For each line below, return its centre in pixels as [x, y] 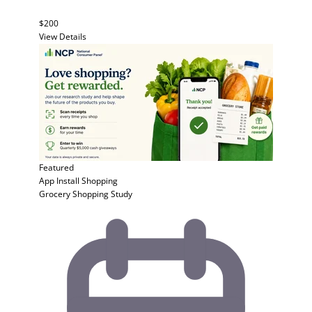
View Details [63, 37]
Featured [56, 167]
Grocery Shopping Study [86, 194]
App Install [59, 181]
